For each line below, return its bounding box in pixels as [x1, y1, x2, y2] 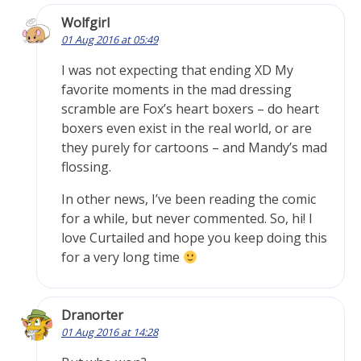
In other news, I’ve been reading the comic [61, 190, 316, 209]
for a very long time [61, 248, 183, 267]
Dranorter [61, 306, 123, 325]
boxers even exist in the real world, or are [61, 119, 312, 138]
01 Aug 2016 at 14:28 [61, 325, 158, 340]
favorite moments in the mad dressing [61, 81, 292, 99]
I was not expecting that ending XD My [61, 61, 293, 80]
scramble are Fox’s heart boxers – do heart [61, 100, 319, 118]
